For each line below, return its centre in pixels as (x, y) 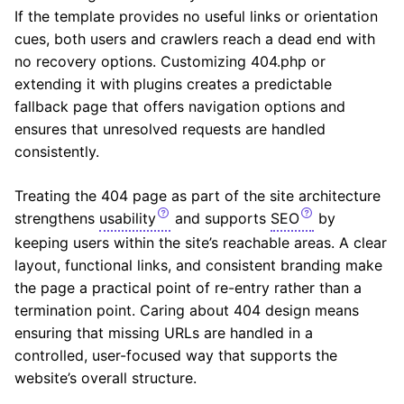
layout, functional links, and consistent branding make (198, 265)
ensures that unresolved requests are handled (170, 129)
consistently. (57, 151)
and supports (220, 218)
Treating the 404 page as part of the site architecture (197, 195)
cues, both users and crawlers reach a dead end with (195, 38)
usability (128, 218)
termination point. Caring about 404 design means (187, 310)
